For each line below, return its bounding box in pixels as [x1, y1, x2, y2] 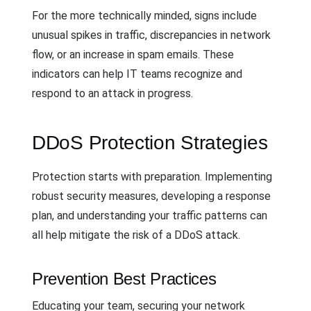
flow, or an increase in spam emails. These [32, 48, 234, 61]
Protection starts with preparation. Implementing [32, 170, 272, 183]
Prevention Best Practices [32, 269, 217, 288]
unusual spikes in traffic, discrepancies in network [32, 28, 271, 42]
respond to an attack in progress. [32, 87, 193, 100]
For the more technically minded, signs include [32, 9, 257, 22]
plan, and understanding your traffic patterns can [32, 209, 267, 222]
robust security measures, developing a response [32, 190, 271, 203]
